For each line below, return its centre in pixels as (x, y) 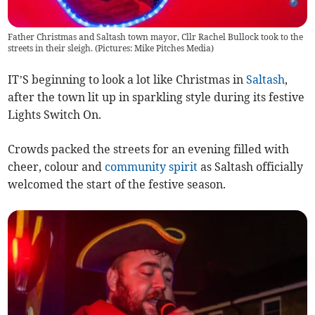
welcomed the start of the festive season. (117, 185)
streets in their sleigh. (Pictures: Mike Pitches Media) (111, 49)
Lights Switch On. (55, 115)
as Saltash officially (251, 167)
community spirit (152, 167)
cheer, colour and (57, 167)
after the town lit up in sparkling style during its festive (156, 97)
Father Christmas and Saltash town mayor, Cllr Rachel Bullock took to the (156, 37)
